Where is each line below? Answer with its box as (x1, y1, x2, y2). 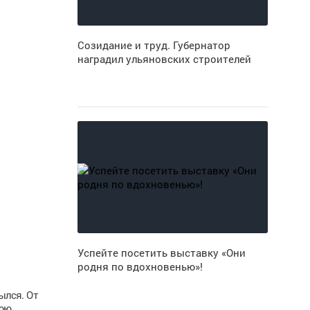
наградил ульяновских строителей (77, 52, 251, 66)
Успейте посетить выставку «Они (77, 246, 246, 259)
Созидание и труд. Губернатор (77, 38, 230, 52)
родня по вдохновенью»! (77, 259, 203, 273)
